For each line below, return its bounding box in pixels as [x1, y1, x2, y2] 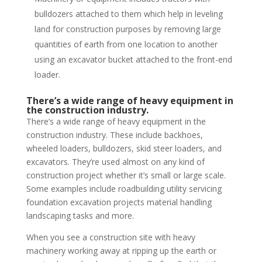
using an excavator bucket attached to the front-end [34, 54, 232, 65]
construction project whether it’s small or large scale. [26, 170, 226, 181]
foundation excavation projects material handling [26, 196, 212, 208]
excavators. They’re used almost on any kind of [26, 156, 205, 167]
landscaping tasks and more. [26, 210, 134, 221]
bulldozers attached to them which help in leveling [34, 8, 223, 19]
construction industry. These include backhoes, [26, 129, 203, 140]
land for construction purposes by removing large [34, 23, 221, 35]
